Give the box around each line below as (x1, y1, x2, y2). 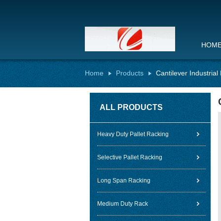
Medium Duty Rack (97, 200, 148, 207)
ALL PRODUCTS (100, 103, 163, 111)
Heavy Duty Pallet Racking (97, 131, 169, 138)
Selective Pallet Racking (97, 154, 162, 161)
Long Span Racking (97, 177, 150, 184)
